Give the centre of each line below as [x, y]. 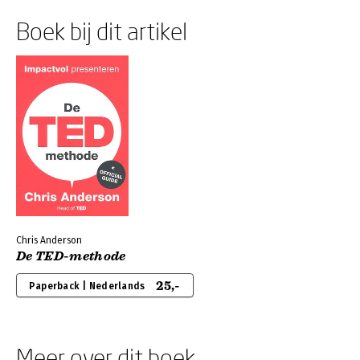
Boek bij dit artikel [102, 31]
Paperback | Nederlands [87, 286]
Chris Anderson [49, 240]
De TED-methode [71, 256]
